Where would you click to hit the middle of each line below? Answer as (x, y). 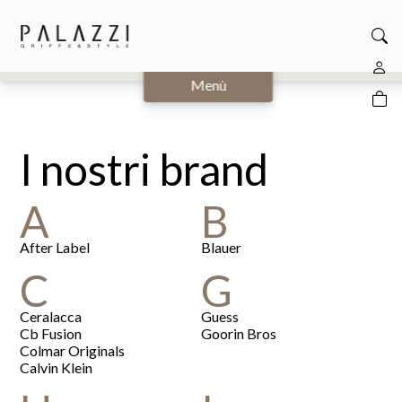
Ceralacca (51, 316)
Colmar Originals (73, 350)
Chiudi (208, 54)
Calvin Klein (57, 367)
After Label (55, 247)
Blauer (221, 247)
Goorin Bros (239, 333)
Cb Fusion (51, 333)
